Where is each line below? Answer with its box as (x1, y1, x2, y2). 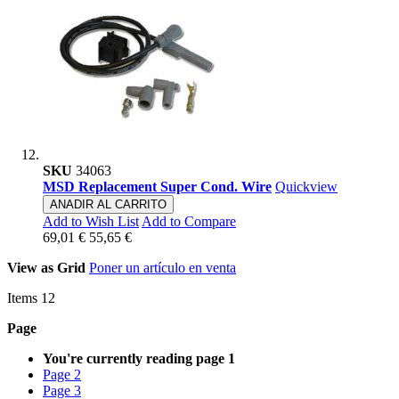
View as (7, 260, 53, 276)
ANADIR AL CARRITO (50, 198, 167, 212)
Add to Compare (142, 214, 236, 230)
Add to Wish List (43, 214, 139, 230)
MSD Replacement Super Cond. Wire (43, 179, 272, 195)
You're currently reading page (43, 351, 224, 367)
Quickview (275, 179, 338, 195)
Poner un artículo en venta (89, 260, 236, 276)
